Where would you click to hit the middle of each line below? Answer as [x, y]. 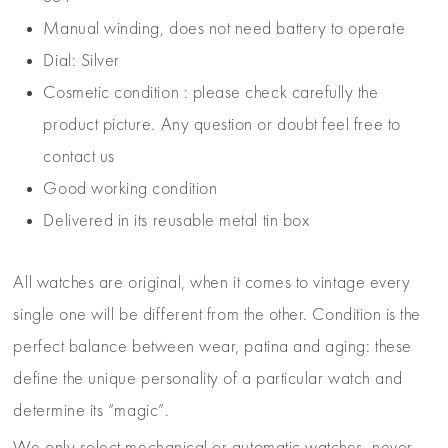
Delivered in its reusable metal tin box [176, 221]
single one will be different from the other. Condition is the [217, 315]
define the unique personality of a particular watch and [208, 379]
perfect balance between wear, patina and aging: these [212, 347]
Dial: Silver [81, 61]
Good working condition [130, 189]
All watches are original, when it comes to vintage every [212, 283]
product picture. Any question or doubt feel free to [222, 125]
